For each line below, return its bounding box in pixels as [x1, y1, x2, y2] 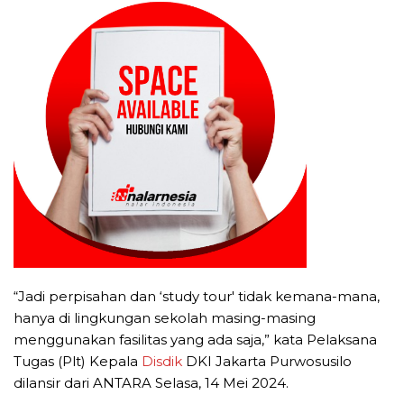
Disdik [142, 353, 182, 371]
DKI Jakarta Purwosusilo [182, 353, 352, 371]
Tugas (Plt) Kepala [14, 353, 142, 371]
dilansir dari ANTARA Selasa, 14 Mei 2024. [14, 374, 289, 392]
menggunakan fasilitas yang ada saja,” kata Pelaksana [14, 331, 377, 349]
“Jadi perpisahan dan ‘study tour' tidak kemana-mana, [14, 288, 380, 306]
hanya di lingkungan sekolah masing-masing [14, 309, 316, 327]
